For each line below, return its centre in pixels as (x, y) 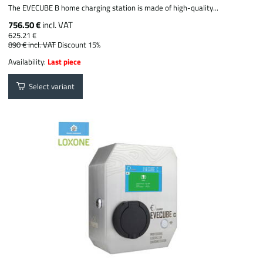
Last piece (65, 61)
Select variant (50, 87)
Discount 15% (79, 44)
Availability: (28, 61)
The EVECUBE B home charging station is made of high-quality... (114, 7)
